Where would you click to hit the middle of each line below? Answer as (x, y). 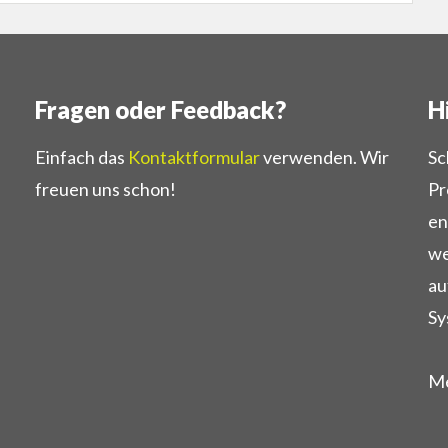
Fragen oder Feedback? (160, 110)
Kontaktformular (193, 157)
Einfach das (81, 157)
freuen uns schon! (105, 189)
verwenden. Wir (324, 157)
